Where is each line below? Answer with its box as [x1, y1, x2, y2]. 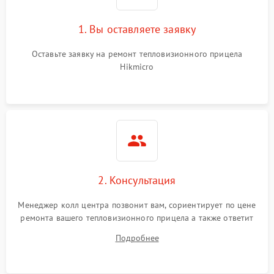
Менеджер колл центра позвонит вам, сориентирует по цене [18, 199, 256, 210]
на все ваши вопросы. [94, 224, 179, 236]
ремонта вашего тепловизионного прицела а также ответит [20, 212, 254, 223]
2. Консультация [98, 172, 176, 187]
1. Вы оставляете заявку [78, 21, 196, 36]
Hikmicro [120, 61, 154, 72]
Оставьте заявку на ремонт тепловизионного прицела [31, 48, 243, 59]
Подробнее [115, 232, 159, 243]
